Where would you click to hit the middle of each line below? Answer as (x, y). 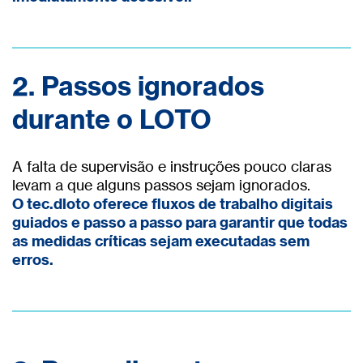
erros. (33, 259)
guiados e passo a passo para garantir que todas (180, 222)
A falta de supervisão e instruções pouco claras (172, 166)
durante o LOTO (112, 120)
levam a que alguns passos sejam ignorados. (161, 184)
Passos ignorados (153, 86)
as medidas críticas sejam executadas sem (161, 241)
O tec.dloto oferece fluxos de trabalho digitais (173, 203)
